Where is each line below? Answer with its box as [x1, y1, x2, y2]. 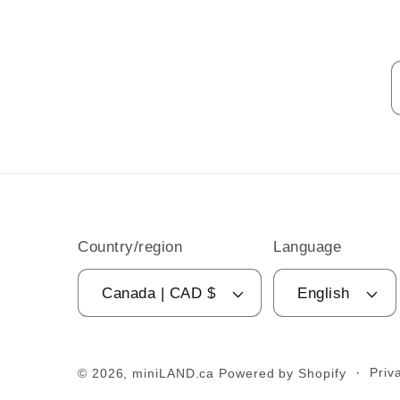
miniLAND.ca [132, 366, 215, 380]
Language [273, 238, 342, 256]
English [297, 284, 350, 302]
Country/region [78, 238, 183, 256]
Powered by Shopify [219, 366, 346, 380]
